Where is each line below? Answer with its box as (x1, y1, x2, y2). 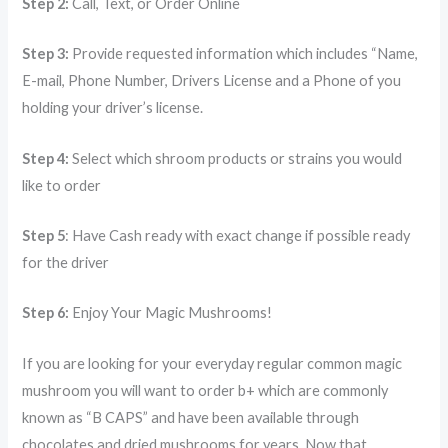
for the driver (22, 253, 110, 271)
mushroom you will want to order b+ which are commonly (22, 381, 389, 399)
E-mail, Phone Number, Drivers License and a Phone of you (22, 72, 402, 90)
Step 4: (22, 149, 70, 167)
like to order (22, 176, 102, 194)
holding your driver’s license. (22, 99, 204, 117)
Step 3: (22, 45, 70, 63)
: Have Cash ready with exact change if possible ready (65, 226, 411, 244)
